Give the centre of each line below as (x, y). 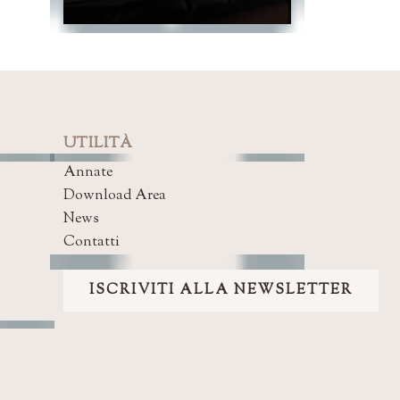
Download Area (115, 196)
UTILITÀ (98, 144)
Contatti (92, 242)
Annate (88, 173)
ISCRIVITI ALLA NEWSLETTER (221, 291)
